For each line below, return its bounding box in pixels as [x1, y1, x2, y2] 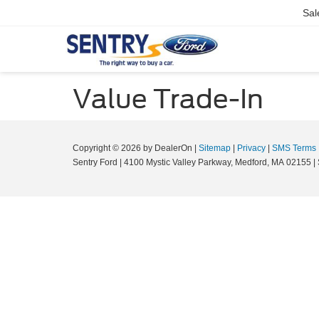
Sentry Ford [73, 157, 117, 167]
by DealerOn [143, 143, 192, 153]
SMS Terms [272, 143, 316, 153]
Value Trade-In [73, 83, 263, 115]
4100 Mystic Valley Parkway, [122, 157, 233, 167]
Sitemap [199, 143, 231, 153]
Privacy [237, 143, 266, 153]
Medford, [233, 157, 269, 167]
